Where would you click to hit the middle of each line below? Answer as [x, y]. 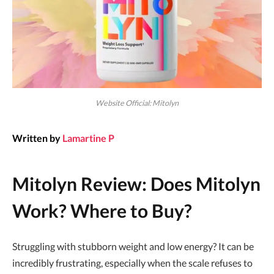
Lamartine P [88, 138]
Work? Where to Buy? [102, 211]
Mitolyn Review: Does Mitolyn [136, 184]
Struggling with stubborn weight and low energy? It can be [133, 246]
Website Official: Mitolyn [137, 103]
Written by [36, 138]
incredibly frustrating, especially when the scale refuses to [132, 263]
